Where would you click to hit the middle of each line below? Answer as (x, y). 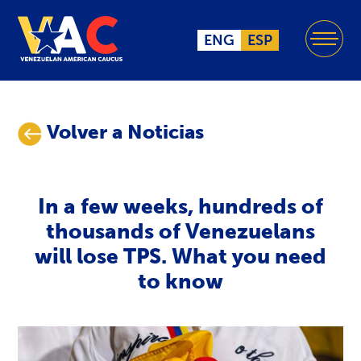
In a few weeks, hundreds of (180, 206)
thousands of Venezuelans (180, 231)
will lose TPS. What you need (180, 256)
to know (180, 281)
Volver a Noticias (126, 131)
